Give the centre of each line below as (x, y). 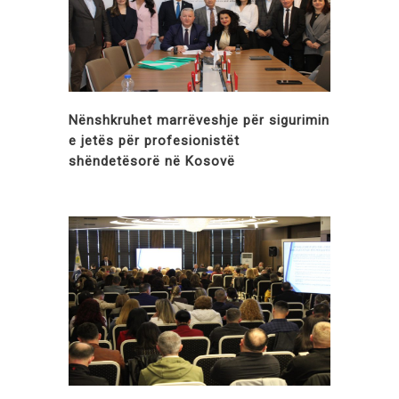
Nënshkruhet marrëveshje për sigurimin (199, 120)
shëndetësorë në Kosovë (152, 161)
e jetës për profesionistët (154, 141)
